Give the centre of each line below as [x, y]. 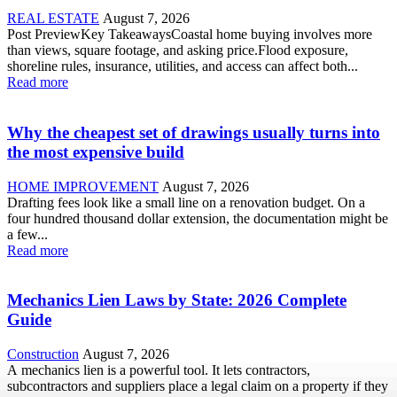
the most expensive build [96, 152]
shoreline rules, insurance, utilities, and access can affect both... [183, 66]
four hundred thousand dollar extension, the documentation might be [198, 218]
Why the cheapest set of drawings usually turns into [194, 132]
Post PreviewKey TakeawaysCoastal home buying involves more [190, 35]
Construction [43, 354]
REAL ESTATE [53, 19]
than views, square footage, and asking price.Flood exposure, [178, 51]
